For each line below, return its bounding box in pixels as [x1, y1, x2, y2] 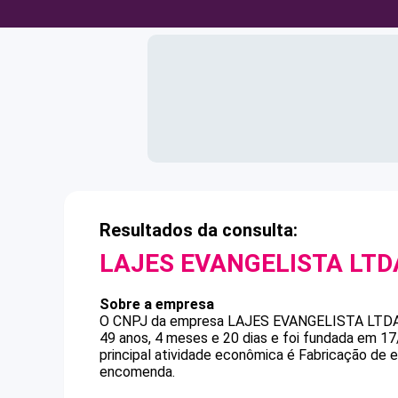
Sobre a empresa [99, 296, 214, 313]
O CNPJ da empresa [99, 313, 227, 330]
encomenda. [99, 363, 175, 380]
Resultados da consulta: [99, 219, 298, 241]
